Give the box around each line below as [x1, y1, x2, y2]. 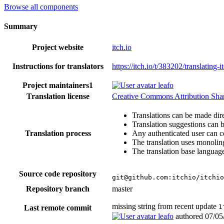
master [112, 184, 132, 193]
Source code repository [19, 169, 96, 178]
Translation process [24, 129, 91, 138]
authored [173, 212, 205, 221]
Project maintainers [22, 81, 89, 90]
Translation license [26, 92, 89, 101]
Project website [32, 43, 83, 52]
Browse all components [4, 2, 78, 11]
